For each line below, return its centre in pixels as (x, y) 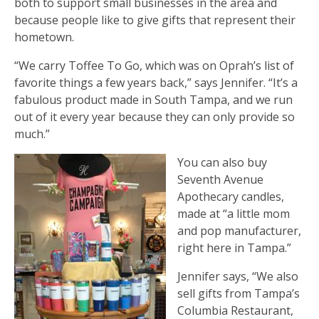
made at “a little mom (234, 213)
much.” (32, 134)
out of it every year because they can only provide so (155, 116)
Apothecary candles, (231, 196)
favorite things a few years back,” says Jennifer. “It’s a (156, 82)
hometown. (44, 37)
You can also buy (222, 162)
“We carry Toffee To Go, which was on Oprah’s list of (154, 65)
